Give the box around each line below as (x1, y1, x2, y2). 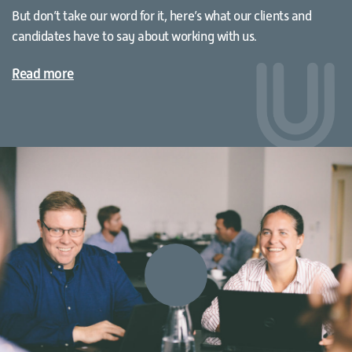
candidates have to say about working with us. (12, 29, 257, 45)
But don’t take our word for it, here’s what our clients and (12, 9, 312, 24)
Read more (12, 66, 74, 82)
